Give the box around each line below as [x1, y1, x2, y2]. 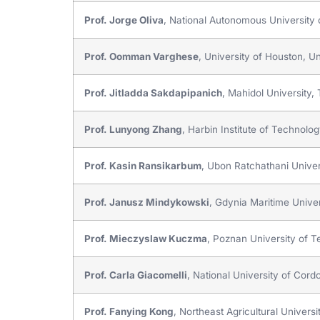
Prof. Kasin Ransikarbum [84, 159, 201, 171]
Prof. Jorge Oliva [84, 14, 164, 26]
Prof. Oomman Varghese [84, 50, 199, 62]
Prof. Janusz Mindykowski [84, 196, 209, 208]
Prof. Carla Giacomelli [84, 269, 187, 281]
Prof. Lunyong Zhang [84, 123, 182, 135]
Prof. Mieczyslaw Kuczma [84, 232, 207, 244]
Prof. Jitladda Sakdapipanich [84, 86, 222, 99]
